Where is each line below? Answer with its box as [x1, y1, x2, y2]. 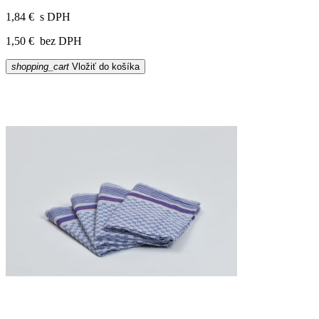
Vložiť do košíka [69, 61, 140, 73]
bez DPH [37, 35, 82, 48]
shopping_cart [11, 61, 69, 73]
